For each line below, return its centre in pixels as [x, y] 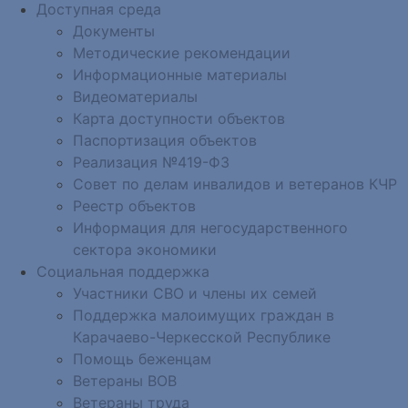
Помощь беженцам [142, 358]
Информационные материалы [180, 74]
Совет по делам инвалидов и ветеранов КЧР [235, 184]
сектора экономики [145, 249]
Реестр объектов [134, 205]
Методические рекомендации [182, 52]
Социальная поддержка [123, 271]
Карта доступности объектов [179, 118]
